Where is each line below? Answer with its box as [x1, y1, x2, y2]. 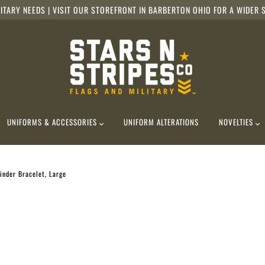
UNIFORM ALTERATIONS [124, 116, 199, 128]
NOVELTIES [219, 116, 256, 128]
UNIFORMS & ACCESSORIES [7, 116, 99, 128]
